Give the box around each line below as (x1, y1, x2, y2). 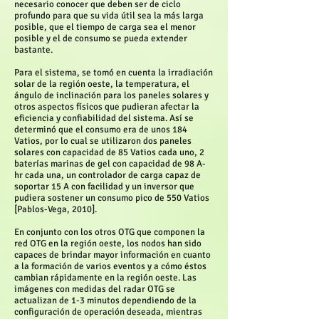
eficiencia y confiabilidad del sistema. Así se (14, 113, 194, 124)
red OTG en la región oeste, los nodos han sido (14, 238, 202, 249)
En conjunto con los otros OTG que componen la (14, 226, 205, 238)
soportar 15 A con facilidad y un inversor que (14, 181, 194, 192)
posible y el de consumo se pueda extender (14, 33, 187, 44)
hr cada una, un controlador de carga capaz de (14, 169, 201, 181)
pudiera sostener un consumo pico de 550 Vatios (14, 192, 209, 204)
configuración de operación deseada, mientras (14, 306, 202, 318)
